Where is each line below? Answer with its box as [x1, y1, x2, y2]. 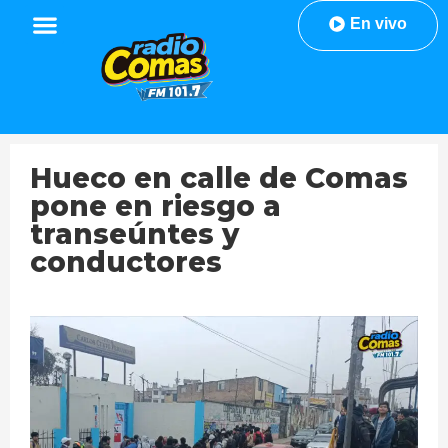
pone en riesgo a [30, 189, 281, 224]
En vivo [349, 15, 407, 32]
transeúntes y [30, 217, 239, 252]
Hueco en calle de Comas [30, 161, 408, 196]
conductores [30, 245, 222, 280]
